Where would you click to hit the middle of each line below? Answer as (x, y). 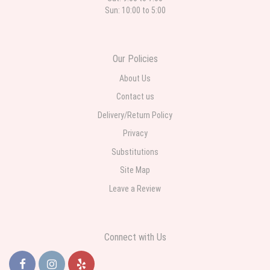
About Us (135, 78)
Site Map (135, 170)
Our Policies (135, 59)
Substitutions (135, 152)
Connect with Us (135, 237)
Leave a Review (135, 188)
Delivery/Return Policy (135, 115)
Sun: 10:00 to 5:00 (135, 10)
